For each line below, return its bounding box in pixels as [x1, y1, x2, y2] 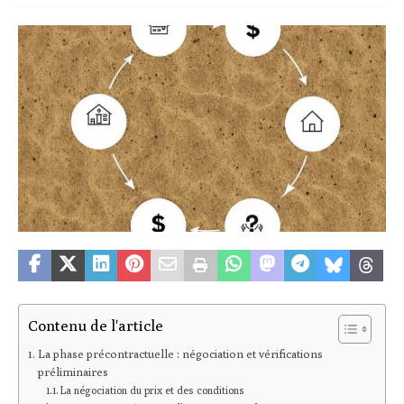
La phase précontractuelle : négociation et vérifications [37, 347, 323, 362]
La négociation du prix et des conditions [60, 384, 245, 398]
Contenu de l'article [28, 316, 163, 335]
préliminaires [37, 365, 108, 380]
